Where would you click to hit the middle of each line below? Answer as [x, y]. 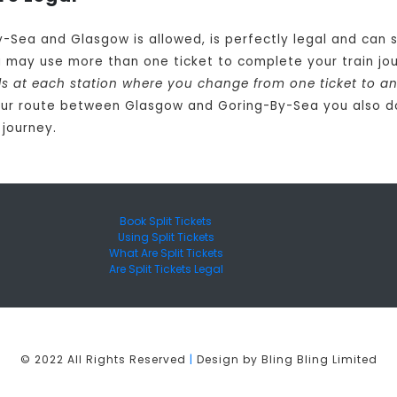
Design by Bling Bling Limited [285, 360]
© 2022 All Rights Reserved [105, 360]
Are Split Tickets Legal [166, 269]
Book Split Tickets [166, 222]
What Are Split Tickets [166, 253]
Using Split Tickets [166, 237]
